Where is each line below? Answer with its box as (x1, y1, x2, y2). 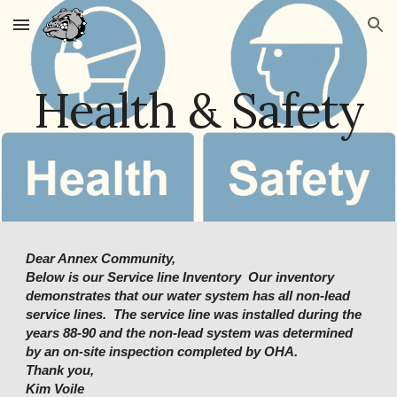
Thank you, (26, 363, 95, 378)
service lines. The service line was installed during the (26, 307, 362, 322)
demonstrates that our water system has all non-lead (26, 289, 351, 303)
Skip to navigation (272, 25, 383, 41)
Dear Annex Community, (26, 252, 176, 266)
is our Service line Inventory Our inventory (65, 270, 335, 284)
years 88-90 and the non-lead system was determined (26, 326, 354, 340)
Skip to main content (14, 25, 140, 41)
